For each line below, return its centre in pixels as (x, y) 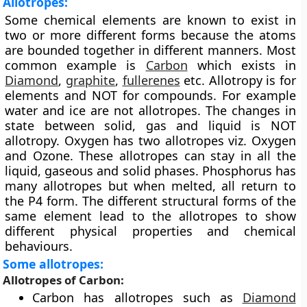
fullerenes (151, 80)
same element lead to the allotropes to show (150, 216)
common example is (75, 65)
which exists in (242, 65)
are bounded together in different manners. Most (150, 50)
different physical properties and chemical (150, 231)
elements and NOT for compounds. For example (150, 95)
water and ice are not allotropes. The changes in (150, 110)
